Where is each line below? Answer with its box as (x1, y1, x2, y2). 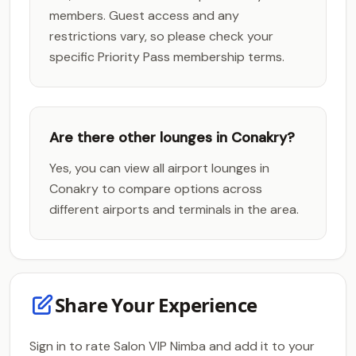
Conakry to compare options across (49, 180, 262, 197)
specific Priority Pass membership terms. (49, 48, 284, 65)
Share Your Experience (55, 292, 257, 318)
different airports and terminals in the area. (49, 201, 299, 218)
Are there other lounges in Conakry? (49, 128, 295, 147)
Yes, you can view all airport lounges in (49, 160, 269, 176)
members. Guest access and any (49, 7, 239, 24)
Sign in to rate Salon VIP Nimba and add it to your (29, 338, 315, 354)
